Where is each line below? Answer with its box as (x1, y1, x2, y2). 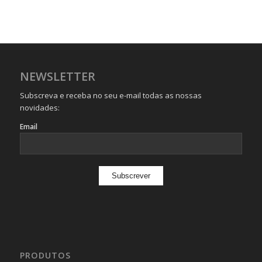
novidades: (19, 102, 60, 113)
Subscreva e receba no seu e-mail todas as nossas (19, 90, 202, 101)
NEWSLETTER (19, 68, 95, 85)
